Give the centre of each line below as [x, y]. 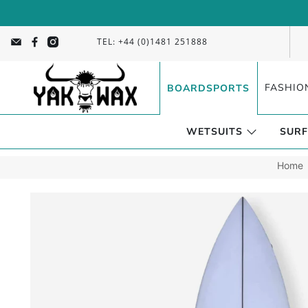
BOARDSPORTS [209, 88]
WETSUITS [214, 132]
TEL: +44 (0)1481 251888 [152, 42]
